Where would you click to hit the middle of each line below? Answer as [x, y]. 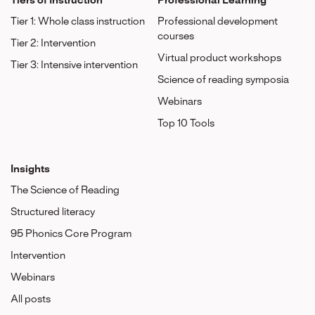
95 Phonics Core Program [71, 234]
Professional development [218, 22]
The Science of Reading [65, 191]
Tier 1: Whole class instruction [78, 22]
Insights [30, 169]
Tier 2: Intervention [53, 44]
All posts [31, 300]
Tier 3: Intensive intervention [74, 65]
